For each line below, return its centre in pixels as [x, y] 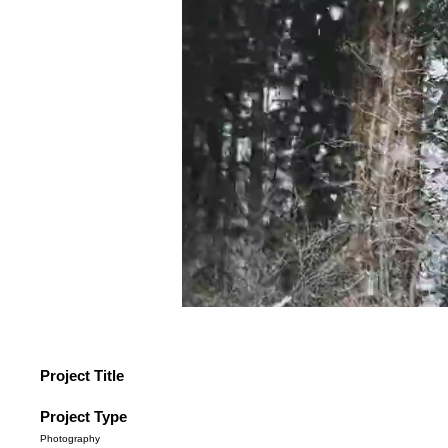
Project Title [82, 375]
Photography [70, 438]
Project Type [83, 416]
